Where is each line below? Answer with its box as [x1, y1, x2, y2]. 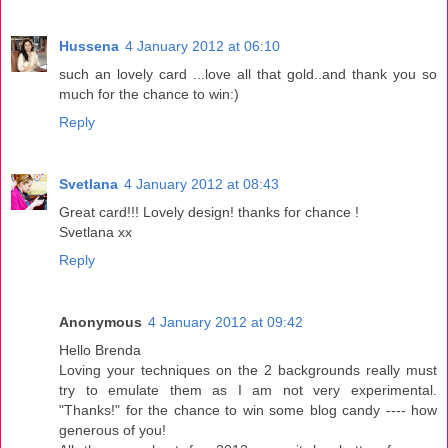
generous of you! [59, 421, 166, 438]
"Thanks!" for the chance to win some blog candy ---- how [59, 401, 437, 418]
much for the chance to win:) [59, 85, 239, 102]
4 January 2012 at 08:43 [124, 175, 279, 192]
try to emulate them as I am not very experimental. [59, 381, 437, 398]
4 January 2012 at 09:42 [148, 313, 303, 330]
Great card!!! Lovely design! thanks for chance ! [59, 203, 359, 220]
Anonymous [59, 313, 142, 330]
